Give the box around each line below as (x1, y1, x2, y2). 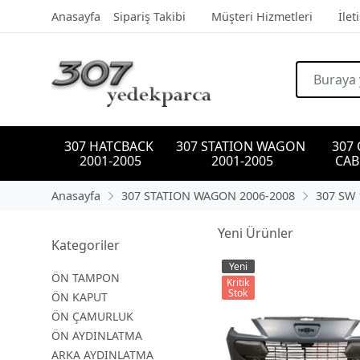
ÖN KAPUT (51, 289, 108, 305)
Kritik (227, 276, 250, 289)
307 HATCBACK (63, 137, 157, 155)
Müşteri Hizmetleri (211, 9, 313, 24)
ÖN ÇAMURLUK (51, 309, 133, 324)
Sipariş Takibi (113, 9, 186, 24)
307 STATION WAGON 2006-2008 (121, 188, 295, 203)
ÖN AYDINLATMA (51, 328, 142, 343)
